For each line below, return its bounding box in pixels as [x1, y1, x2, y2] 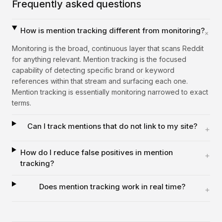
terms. [12, 99, 31, 107]
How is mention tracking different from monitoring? [20, 26, 205, 35]
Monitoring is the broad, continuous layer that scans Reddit [12, 44, 204, 53]
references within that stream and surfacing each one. [12, 77, 188, 85]
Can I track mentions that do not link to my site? [27, 121, 198, 131]
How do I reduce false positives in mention [20, 148, 173, 157]
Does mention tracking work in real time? [39, 182, 186, 191]
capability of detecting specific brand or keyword [12, 66, 174, 74]
